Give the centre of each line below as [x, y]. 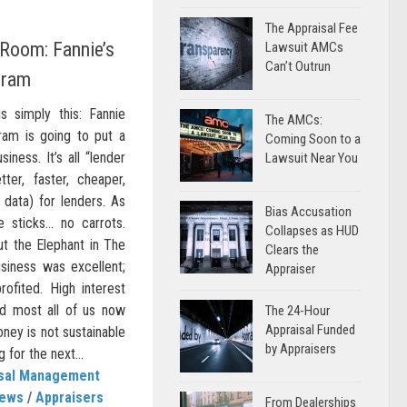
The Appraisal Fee [312, 28]
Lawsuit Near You [312, 158]
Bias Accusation [308, 212]
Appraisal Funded [310, 330]
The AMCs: [294, 120]
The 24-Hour [298, 311]
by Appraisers [301, 349]
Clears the [292, 250]
